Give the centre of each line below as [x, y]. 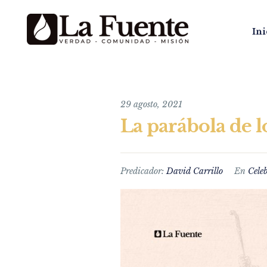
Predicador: [143, 171]
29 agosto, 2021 [151, 104]
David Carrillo [195, 171]
